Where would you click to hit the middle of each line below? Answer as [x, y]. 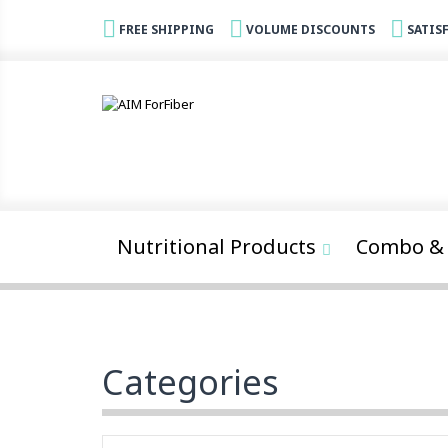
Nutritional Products [216, 246]
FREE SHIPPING [166, 29]
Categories [190, 382]
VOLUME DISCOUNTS [310, 29]
